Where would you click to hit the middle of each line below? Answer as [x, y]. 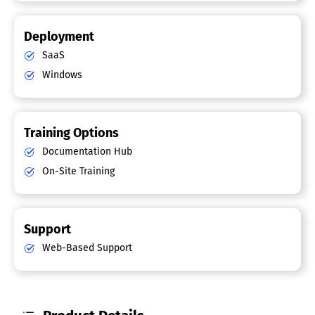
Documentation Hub [86, 152]
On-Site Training [77, 172]
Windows [61, 75]
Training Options [71, 133]
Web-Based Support [86, 248]
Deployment [59, 37]
